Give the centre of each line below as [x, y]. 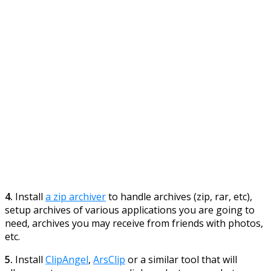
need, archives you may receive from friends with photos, [134, 223]
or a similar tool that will [181, 259]
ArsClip [109, 259]
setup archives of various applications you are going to [130, 210]
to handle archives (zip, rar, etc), [179, 196]
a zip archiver [76, 196]
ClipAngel [67, 259]
